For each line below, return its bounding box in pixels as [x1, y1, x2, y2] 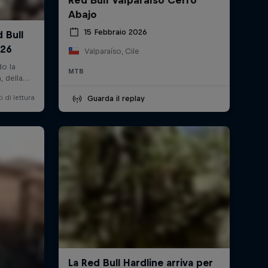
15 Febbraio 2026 [83, 28, 147, 37]
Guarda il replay [87, 93, 145, 103]
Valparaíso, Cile [84, 46, 139, 56]
